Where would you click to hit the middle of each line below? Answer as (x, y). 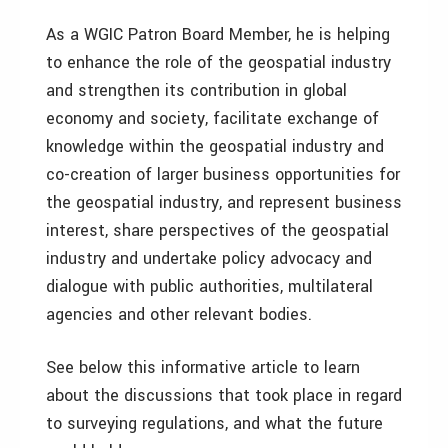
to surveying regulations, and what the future (214, 423)
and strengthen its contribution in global (196, 90)
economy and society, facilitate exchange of (212, 118)
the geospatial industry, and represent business (224, 202)
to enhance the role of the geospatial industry (218, 62)
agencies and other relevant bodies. (179, 314)
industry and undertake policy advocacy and (209, 258)
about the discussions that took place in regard (224, 395)
